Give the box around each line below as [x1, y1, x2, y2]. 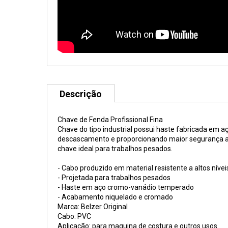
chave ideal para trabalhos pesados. [58, 145, 173, 153]
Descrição [60, 89, 102, 99]
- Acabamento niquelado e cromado [58, 193, 173, 201]
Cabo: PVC [58, 212, 91, 220]
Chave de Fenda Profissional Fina [58, 116, 163, 124]
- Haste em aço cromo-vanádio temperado [58, 183, 195, 191]
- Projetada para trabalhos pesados [58, 174, 170, 182]
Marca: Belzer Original [58, 203, 128, 211]
